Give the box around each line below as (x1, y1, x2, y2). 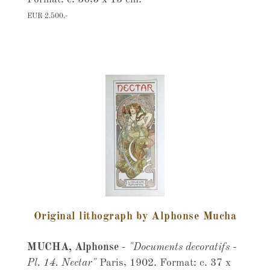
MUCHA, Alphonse (27, 242, 122, 253)
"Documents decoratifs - (128, 242, 237, 253)
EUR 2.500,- (27, 13, 67, 20)
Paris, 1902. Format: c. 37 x (96, 258, 231, 268)
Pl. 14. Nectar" (27, 258, 96, 268)
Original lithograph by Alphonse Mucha (33, 211, 237, 222)
